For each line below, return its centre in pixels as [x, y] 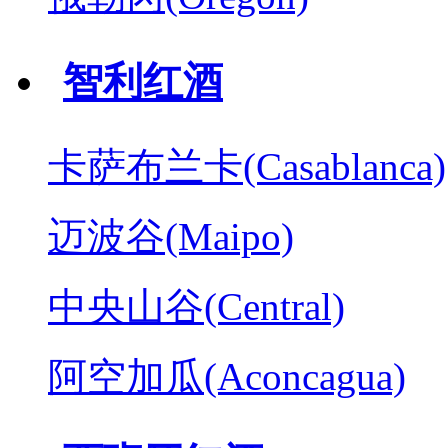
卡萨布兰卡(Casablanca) [247, 166]
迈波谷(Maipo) [171, 236]
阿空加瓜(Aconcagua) [227, 376]
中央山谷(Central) [196, 306]
